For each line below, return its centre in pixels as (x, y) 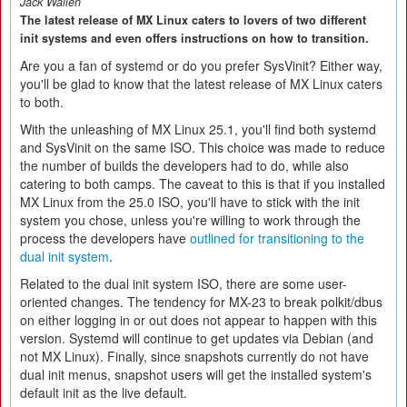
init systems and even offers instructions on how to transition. (194, 38)
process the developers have (105, 238)
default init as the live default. (104, 392)
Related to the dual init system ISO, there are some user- (184, 283)
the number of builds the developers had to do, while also (184, 165)
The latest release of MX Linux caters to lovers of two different (193, 20)
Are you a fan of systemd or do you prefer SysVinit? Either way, (201, 65)
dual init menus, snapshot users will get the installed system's (196, 374)
